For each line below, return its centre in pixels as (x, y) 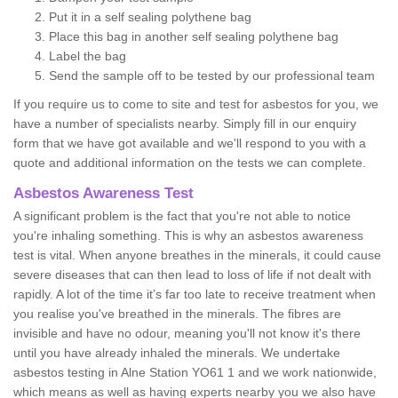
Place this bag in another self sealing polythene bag (194, 36)
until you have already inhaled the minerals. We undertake (177, 352)
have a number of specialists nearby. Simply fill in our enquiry (185, 123)
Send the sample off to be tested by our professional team (212, 75)
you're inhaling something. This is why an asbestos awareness (188, 235)
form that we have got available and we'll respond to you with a (190, 143)
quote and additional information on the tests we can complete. (190, 162)
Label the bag (88, 56)
